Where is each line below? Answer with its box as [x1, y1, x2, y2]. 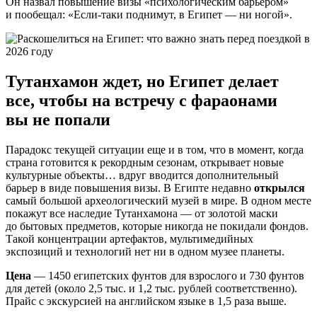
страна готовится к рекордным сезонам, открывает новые [6, 156, 284, 168]
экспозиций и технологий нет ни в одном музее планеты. [6, 245, 284, 258]
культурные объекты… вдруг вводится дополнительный [6, 168, 279, 181]
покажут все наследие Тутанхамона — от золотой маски [6, 207, 278, 219]
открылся [254, 181, 305, 194]
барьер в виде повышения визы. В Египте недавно [6, 181, 254, 194]
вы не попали [6, 110, 110, 129]
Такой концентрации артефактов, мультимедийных [6, 232, 253, 245]
